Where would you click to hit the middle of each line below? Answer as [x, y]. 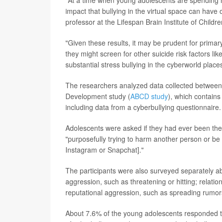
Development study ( [98, 96]
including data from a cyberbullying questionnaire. [143, 107]
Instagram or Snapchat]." [105, 150]
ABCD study [149, 96]
